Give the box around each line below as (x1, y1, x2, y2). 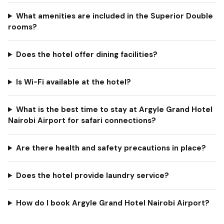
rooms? (8, 22, 37, 32)
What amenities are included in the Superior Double (15, 11, 213, 21)
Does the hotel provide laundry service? (15, 170, 169, 180)
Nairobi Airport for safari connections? (8, 115, 156, 125)
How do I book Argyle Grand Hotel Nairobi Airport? (15, 198, 209, 208)
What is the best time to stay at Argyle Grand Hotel (15, 104, 212, 114)
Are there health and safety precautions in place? (15, 143, 206, 153)
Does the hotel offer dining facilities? (15, 49, 157, 59)
